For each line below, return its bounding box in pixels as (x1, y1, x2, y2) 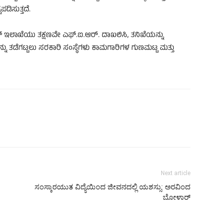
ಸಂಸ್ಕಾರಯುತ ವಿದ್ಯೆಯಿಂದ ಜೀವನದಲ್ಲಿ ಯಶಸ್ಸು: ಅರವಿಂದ (35, 182, 190, 191)
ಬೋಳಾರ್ (163, 192, 190, 202)
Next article (161, 169, 190, 177)
